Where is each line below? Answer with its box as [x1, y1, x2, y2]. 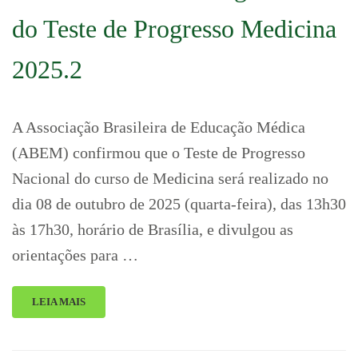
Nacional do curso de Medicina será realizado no [12, 169, 328, 187]
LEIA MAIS [32, 296, 86, 308]
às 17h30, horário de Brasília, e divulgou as [12, 221, 293, 238]
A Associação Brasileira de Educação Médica [12, 118, 305, 136]
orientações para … [12, 246, 138, 264]
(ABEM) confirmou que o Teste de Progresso [12, 144, 305, 161]
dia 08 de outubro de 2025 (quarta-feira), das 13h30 [12, 195, 346, 213]
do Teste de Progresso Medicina [12, 14, 336, 43]
